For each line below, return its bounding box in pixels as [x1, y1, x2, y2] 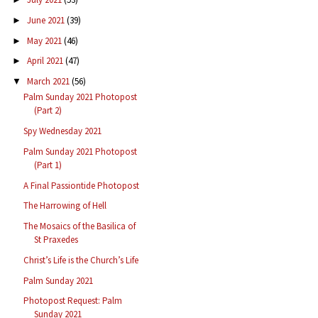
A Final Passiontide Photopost [23, 179, 140, 192]
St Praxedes [34, 234, 79, 246]
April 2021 [26, 55, 65, 67]
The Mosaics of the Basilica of [23, 220, 136, 233]
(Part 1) [34, 158, 62, 171]
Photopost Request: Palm [23, 295, 123, 307]
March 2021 [26, 75, 72, 88]
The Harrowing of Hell [23, 199, 107, 212]
